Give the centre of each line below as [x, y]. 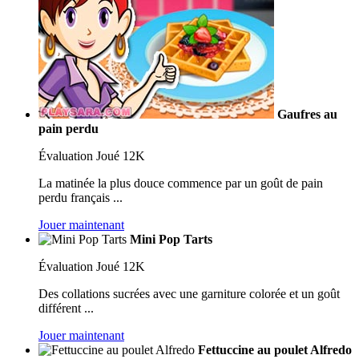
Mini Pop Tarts [171, 239]
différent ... [66, 308]
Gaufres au [307, 114]
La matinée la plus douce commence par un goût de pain [181, 183]
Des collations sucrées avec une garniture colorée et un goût [189, 294]
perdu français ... [81, 198]
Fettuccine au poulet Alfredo [275, 350]
